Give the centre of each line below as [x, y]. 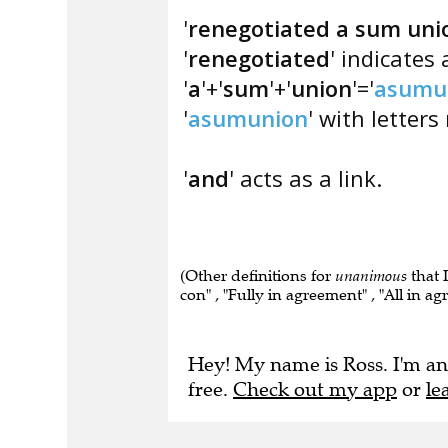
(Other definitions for [257, 275]
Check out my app [315, 389]
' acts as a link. [305, 178]
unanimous [371, 275]
